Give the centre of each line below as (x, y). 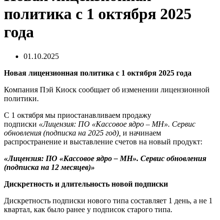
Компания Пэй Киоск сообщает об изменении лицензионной (107, 89)
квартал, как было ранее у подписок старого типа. (88, 209)
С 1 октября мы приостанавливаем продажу (78, 115)
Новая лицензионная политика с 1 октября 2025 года (98, 73)
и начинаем (141, 133)
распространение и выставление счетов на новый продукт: (103, 141)
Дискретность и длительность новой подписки (86, 184)
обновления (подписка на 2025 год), (62, 133)
